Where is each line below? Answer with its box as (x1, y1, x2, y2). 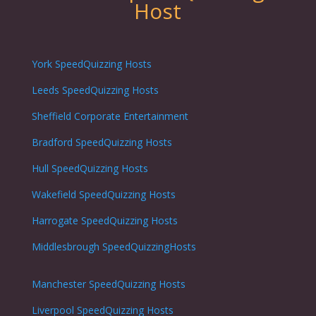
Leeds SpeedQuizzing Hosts (31, 83, 159, 97)
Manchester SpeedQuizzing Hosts (31, 277, 186, 291)
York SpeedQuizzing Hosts (31, 57, 152, 71)
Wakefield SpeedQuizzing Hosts (31, 188, 176, 202)
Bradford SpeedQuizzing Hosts (31, 135, 172, 150)
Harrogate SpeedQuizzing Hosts (31, 214, 178, 228)
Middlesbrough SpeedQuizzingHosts (31, 240, 196, 254)
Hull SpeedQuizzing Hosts (31, 162, 148, 176)
